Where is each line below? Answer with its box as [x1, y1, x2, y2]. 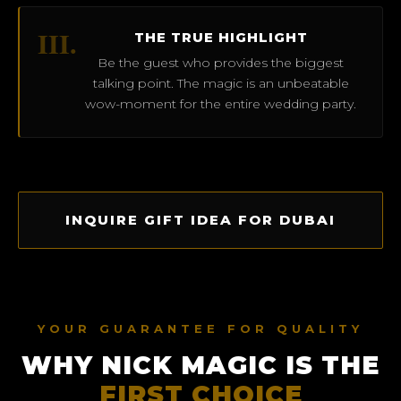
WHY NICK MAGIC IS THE [21, 349, 380, 380]
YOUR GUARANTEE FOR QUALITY [38, 320, 363, 336]
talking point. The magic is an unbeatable [92, 74, 349, 91]
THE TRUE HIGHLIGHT [133, 28, 308, 46]
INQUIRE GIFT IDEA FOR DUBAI [65, 210, 336, 228]
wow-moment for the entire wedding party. [85, 95, 356, 112]
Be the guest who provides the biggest [98, 54, 344, 71]
